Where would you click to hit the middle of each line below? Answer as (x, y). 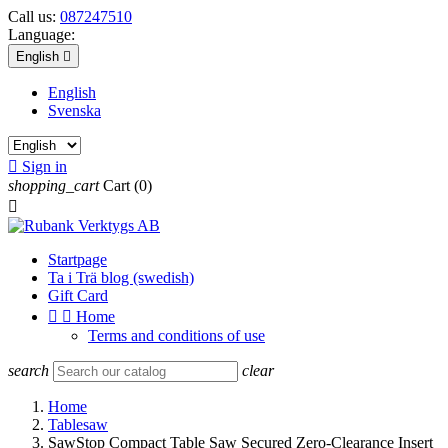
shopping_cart (53, 185)
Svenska (74, 110)
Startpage (77, 259)
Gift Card (78, 295)
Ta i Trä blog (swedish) (121, 277)
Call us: (34, 16)
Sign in (44, 166)
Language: (41, 34)
